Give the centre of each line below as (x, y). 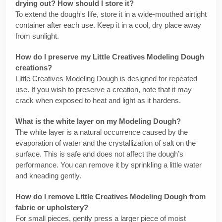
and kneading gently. (48, 175)
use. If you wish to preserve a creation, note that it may (104, 89)
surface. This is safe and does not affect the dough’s (99, 154)
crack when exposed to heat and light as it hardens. (98, 100)
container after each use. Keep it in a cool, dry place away (108, 25)
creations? (34, 67)
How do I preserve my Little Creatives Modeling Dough (110, 56)
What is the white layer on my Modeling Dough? (98, 121)
